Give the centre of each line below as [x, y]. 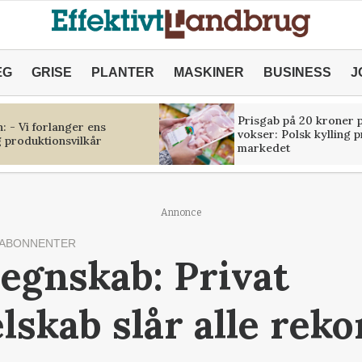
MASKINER [208, 72]
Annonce [181, 213]
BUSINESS [297, 72]
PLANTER [122, 72]
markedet [263, 147]
